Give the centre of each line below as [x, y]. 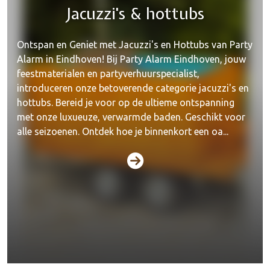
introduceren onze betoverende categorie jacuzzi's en [133, 88]
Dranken [135, 225]
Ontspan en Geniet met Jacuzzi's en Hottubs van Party [135, 45]
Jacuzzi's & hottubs [135, 13]
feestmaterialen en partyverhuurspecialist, [108, 74]
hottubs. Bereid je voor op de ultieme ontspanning [126, 102]
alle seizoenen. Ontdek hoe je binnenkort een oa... [123, 131]
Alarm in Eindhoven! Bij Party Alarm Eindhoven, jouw [131, 59]
